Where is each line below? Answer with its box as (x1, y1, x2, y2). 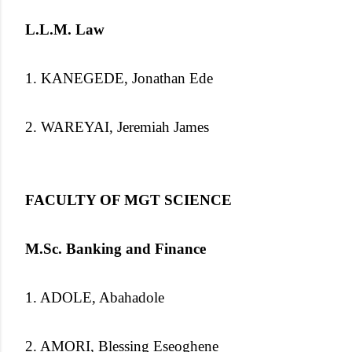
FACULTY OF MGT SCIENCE (25, 191, 232, 208)
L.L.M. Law (25, 20, 104, 38)
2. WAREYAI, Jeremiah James (25, 118, 209, 135)
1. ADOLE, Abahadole (25, 288, 164, 306)
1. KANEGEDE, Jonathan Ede (25, 69, 213, 86)
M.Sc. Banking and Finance (25, 240, 206, 257)
